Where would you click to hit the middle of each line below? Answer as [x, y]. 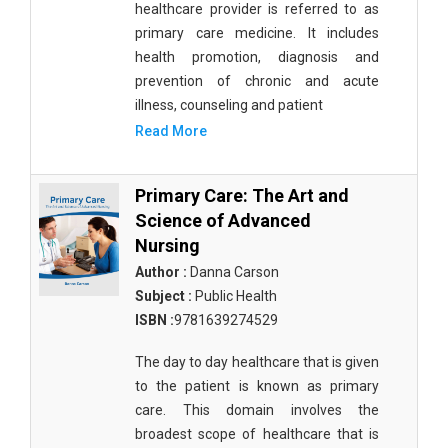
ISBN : [154, 320]
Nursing [167, 245]
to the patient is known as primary [257, 386]
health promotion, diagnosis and [257, 57]
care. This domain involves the [257, 410]
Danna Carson [233, 272]
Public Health [234, 296]
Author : [161, 272]
